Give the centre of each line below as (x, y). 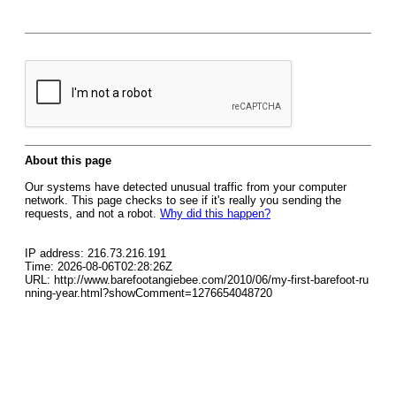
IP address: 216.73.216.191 (95, 253)
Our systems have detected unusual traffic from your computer (186, 187)
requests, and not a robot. (92, 213)
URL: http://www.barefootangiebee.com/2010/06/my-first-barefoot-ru (197, 280)
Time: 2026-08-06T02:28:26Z (99, 267)
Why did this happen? (215, 213)
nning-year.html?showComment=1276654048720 (148, 293)
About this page (68, 160)
